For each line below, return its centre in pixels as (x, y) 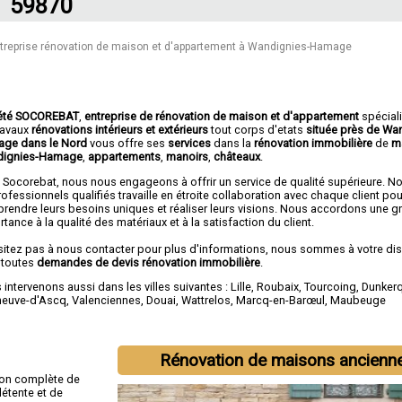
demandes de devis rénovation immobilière (149, 262)
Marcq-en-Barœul (281, 301)
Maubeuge (358, 301)
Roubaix (278, 287)
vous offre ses (129, 143)
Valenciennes (107, 301)
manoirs (188, 156)
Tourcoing (331, 287)
